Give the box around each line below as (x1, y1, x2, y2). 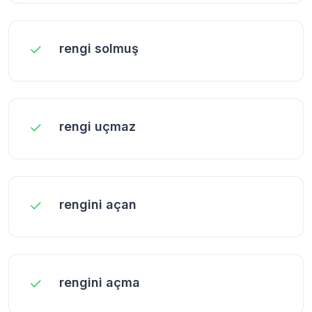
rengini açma (59, 274, 140, 290)
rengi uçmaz (59, 118, 136, 134)
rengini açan (59, 196, 136, 212)
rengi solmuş (59, 40, 139, 56)
